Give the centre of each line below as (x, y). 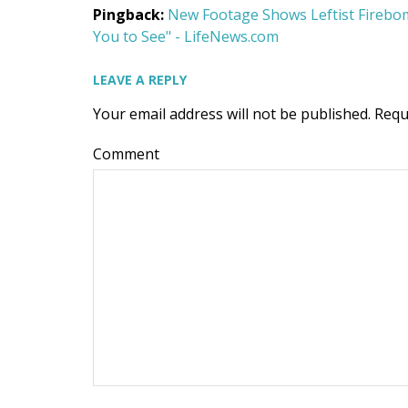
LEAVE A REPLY (140, 79)
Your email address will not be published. (232, 113)
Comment (126, 153)
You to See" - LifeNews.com (186, 36)
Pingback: (130, 14)
